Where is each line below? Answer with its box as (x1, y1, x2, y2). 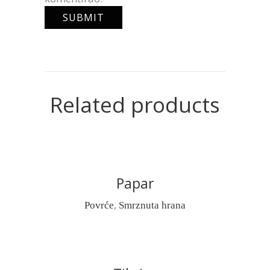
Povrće (84, 199, 114, 212)
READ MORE (105, 183, 165, 196)
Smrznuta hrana (119, 199, 186, 212)
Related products (50, 90, 220, 119)
